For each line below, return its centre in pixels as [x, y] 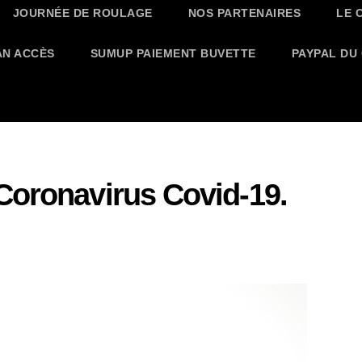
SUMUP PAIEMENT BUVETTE [173, 53]
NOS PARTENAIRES [244, 13]
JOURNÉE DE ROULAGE [82, 13]
